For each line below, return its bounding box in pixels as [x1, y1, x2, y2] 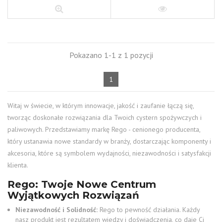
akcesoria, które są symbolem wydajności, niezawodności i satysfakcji [7, 149, 211, 158]
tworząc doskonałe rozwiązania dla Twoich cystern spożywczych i [7, 113, 202, 122]
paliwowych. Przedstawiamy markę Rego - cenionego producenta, [7, 125, 200, 134]
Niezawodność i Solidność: [15, 205, 98, 214]
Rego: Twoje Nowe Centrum [7, 178, 156, 190]
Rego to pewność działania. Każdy [98, 205, 200, 214]
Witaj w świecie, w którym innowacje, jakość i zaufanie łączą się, [7, 101, 194, 110]
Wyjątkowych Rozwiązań [7, 189, 139, 201]
